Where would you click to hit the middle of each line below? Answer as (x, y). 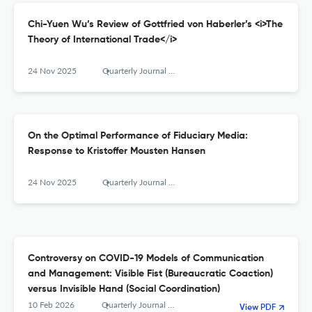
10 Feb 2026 (51, 305)
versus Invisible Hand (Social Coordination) (124, 289)
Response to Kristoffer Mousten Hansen (117, 151)
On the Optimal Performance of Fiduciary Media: (138, 136)
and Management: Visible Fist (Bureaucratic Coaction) (150, 274)
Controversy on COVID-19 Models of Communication (146, 259)
